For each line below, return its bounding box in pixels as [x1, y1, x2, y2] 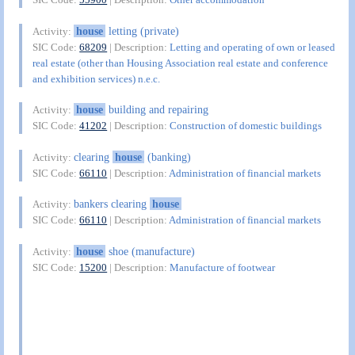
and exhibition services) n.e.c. [32, 72, 161, 85]
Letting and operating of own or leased [170, 40, 336, 53]
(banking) [143, 150, 191, 163]
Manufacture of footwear [170, 261, 276, 273]
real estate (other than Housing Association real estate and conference [32, 56, 329, 69]
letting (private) [105, 24, 179, 37]
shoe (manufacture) [105, 244, 195, 258]
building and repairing [105, 103, 208, 116]
